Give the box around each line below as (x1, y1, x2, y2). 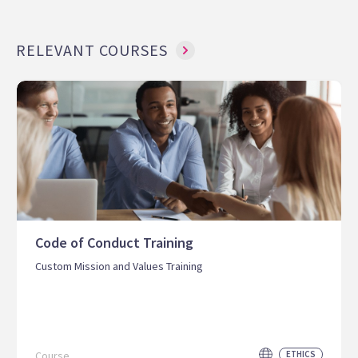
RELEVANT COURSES (16, 40, 168, 61)
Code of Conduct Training (35, 233, 193, 253)
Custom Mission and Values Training (35, 259, 203, 274)
